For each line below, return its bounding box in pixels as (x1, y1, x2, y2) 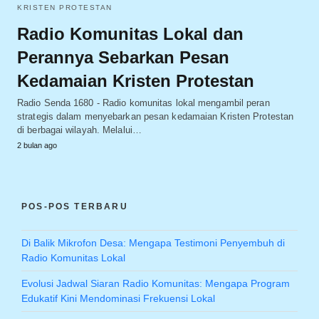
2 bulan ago (17, 140, 57, 150)
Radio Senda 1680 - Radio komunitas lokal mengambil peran (17, 97, 270, 108)
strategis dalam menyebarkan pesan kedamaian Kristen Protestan (17, 110, 294, 122)
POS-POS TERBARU (21, 201, 128, 211)
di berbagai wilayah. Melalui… (17, 124, 142, 135)
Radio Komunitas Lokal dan (17, 23, 244, 43)
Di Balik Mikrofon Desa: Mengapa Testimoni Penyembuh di (21, 236, 285, 249)
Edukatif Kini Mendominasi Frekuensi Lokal (21, 292, 215, 304)
